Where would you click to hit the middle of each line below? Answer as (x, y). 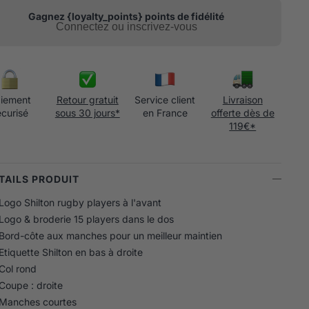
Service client (165, 99)
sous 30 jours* (87, 112)
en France (165, 112)
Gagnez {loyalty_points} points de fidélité (126, 16)
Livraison (242, 99)
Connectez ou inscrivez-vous (126, 26)
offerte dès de (242, 112)
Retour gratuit (87, 99)
